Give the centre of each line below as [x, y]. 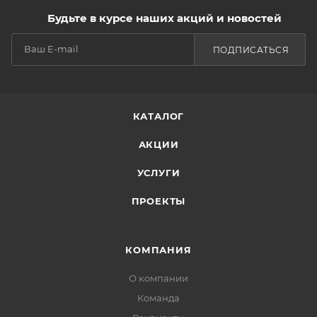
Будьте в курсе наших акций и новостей [164, 18]
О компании [158, 278]
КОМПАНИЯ [158, 250]
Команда [158, 298]
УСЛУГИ [158, 173]
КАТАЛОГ [158, 116]
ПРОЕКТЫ [158, 201]
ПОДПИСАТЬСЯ [250, 50]
